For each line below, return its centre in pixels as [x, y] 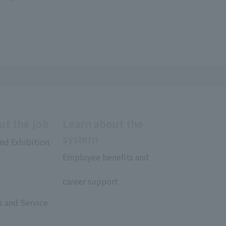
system [80, 139]
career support [90, 181]
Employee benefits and [106, 157]
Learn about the [103, 124]
